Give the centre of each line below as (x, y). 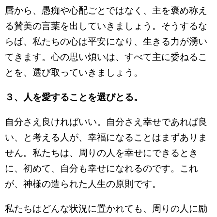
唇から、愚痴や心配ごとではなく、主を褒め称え (106, 10)
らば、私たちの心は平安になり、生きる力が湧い (106, 41)
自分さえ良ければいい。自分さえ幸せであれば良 (106, 122)
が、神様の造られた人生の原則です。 (83, 184)
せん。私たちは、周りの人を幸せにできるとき (101, 153)
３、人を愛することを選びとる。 (74, 97)
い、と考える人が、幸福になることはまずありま (106, 137)
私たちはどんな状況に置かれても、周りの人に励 (106, 209)
